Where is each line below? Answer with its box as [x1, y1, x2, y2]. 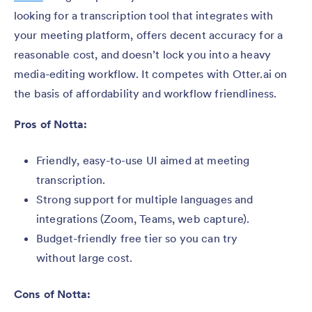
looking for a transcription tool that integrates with [14, 8, 274, 22]
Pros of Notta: [14, 116, 88, 131]
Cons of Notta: [14, 286, 91, 301]
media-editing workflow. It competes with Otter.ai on [14, 66, 288, 81]
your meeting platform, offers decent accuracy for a [14, 27, 283, 42]
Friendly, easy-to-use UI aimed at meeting [36, 153, 250, 167]
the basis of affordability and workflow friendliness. [14, 86, 277, 100]
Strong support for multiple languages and [36, 192, 253, 206]
